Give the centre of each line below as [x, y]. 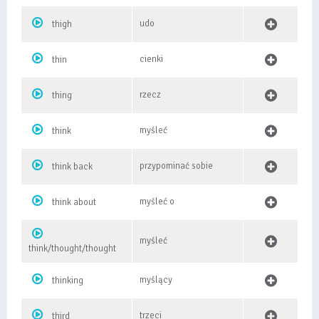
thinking [68, 281]
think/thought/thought [72, 249]
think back [72, 167]
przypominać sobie [176, 166]
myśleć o [157, 202]
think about [74, 202]
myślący [156, 280]
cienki [151, 59]
